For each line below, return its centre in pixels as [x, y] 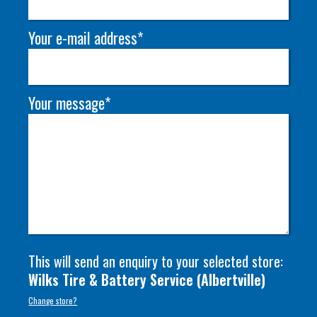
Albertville [231, 279]
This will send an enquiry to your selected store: [156, 261]
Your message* [70, 103]
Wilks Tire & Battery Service [111, 279]
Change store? [53, 301]
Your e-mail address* [86, 38]
